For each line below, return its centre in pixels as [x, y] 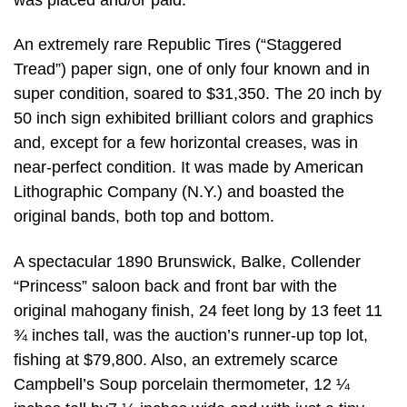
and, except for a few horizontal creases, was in [186, 143]
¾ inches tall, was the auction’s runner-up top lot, [191, 335]
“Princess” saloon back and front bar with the [175, 286]
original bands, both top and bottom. [144, 217]
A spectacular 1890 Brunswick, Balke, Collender [187, 261]
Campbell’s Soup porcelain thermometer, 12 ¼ [182, 384]
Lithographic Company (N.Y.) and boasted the [179, 192]
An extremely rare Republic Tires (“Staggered [178, 45]
